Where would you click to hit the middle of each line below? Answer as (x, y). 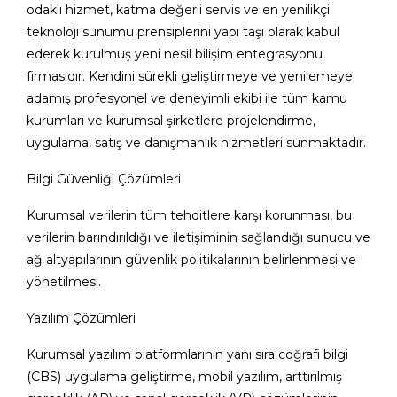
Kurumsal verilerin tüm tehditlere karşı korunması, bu (189, 215)
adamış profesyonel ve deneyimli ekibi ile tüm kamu (187, 98)
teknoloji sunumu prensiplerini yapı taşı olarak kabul (183, 31)
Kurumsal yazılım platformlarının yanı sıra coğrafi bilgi (187, 354)
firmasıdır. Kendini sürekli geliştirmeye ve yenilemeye (190, 76)
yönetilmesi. (64, 281)
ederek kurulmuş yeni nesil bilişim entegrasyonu (175, 54)
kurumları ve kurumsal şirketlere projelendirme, (171, 120)
